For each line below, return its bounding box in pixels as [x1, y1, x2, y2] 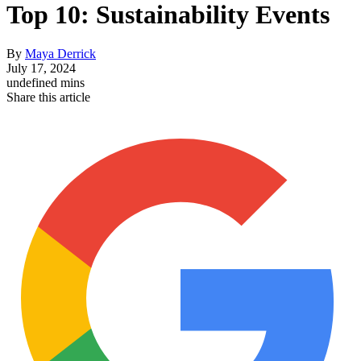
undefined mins [6, 75, 85, 89]
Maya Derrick [25, 46, 96, 60]
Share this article [6, 89, 90, 104]
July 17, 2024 [6, 60, 76, 75]
